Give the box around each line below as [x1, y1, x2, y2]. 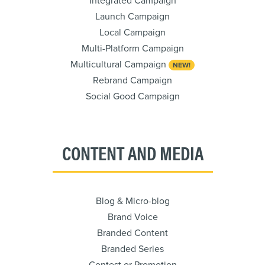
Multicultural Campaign [70, 59, 169, 70]
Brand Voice [107, 211, 158, 223]
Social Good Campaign [85, 91, 180, 102]
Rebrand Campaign [93, 75, 172, 86]
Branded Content [97, 227, 168, 239]
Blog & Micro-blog [95, 195, 170, 207]
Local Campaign [99, 27, 166, 38]
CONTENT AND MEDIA [62, 139, 203, 166]
